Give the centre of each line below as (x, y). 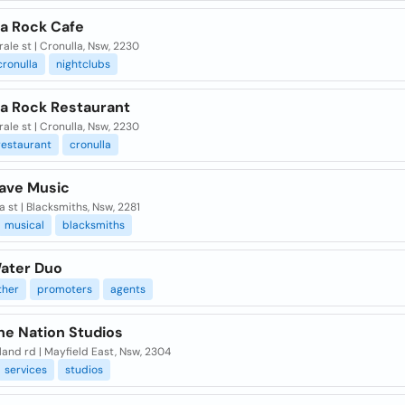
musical (24, 225)
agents (127, 289)
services (25, 370)
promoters (64, 289)
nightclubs (83, 64)
